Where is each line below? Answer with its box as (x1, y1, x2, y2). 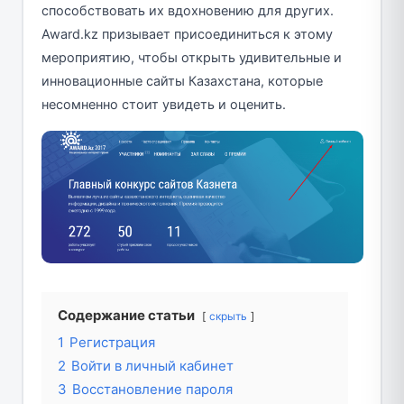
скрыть (208, 309, 247, 324)
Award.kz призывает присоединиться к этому (41, 25, 333, 42)
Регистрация (69, 334, 155, 352)
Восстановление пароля (71, 381, 233, 399)
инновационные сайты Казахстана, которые (41, 72, 323, 89)
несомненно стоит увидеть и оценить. (41, 96, 286, 113)
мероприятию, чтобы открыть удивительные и (41, 49, 342, 66)
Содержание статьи (57, 307, 195, 325)
